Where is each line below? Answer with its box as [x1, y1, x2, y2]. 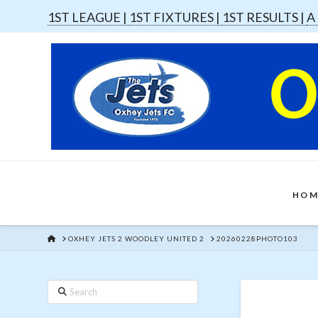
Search [47, 281, 78, 293]
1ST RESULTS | [222, 9, 307, 25]
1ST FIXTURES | [129, 9, 223, 25]
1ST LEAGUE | [48, 9, 130, 25]
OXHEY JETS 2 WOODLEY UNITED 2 [68, 234, 205, 243]
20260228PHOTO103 [216, 234, 299, 243]
